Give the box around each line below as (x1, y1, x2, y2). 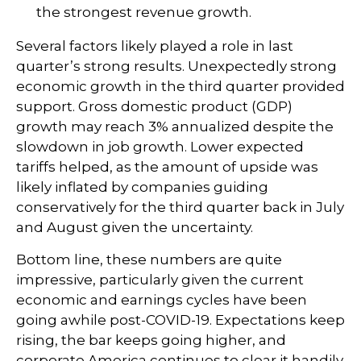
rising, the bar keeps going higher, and (16, 332, 286, 348)
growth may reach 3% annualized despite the (16, 118, 334, 135)
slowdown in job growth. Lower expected (16, 139, 304, 155)
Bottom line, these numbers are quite (16, 251, 282, 268)
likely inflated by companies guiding (16, 179, 268, 195)
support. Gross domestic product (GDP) (16, 98, 293, 114)
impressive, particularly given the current (16, 272, 304, 288)
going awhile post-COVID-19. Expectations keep (16, 312, 345, 328)
